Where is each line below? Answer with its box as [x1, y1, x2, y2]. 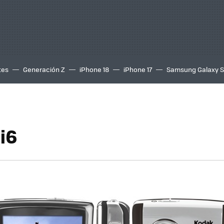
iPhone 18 [79, 64, 109, 74]
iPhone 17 [123, 64, 152, 74]
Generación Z [23, 64, 65, 74]
